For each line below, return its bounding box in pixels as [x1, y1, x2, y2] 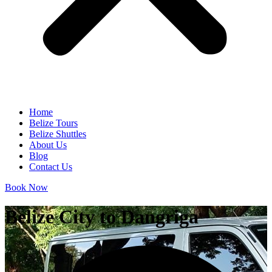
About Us [29, 140, 67, 150]
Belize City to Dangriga [5, 206, 199, 228]
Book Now [5, 182, 48, 192]
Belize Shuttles [29, 129, 86, 139]
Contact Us [29, 161, 72, 172]
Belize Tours [29, 118, 78, 128]
